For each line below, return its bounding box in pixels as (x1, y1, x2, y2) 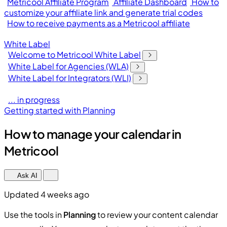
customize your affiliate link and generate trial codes (4, 7, 203, 18)
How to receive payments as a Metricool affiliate (7, 18, 190, 28)
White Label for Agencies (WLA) (8, 61, 129, 71)
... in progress (8, 94, 60, 105)
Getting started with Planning (4, 105, 116, 116)
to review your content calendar (96, 209, 218, 220)
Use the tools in (4, 209, 63, 220)
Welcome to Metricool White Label (8, 49, 141, 60)
